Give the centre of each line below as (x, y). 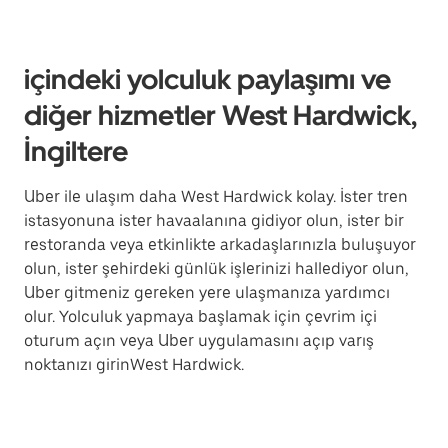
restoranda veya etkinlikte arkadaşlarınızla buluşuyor (220, 244)
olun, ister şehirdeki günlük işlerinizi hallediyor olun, (216, 268)
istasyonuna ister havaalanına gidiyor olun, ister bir (214, 220)
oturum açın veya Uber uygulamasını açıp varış (199, 340)
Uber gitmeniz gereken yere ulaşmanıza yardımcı (207, 292)
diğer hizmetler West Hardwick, (220, 115)
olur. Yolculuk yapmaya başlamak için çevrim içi (200, 316)
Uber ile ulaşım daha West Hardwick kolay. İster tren (216, 196)
